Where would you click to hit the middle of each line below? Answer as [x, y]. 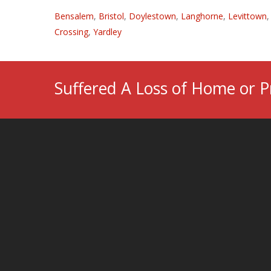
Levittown [248, 16]
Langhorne [202, 16]
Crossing [72, 32]
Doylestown [153, 16]
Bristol [112, 16]
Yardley [108, 32]
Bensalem [74, 16]
